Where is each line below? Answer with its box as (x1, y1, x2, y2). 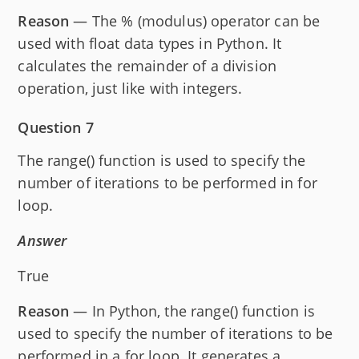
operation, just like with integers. (18, 78, 243, 98)
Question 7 (18, 117, 94, 137)
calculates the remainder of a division (18, 55, 277, 75)
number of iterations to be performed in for (18, 172, 317, 192)
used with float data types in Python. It (18, 33, 282, 53)
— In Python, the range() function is (69, 301, 315, 321)
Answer (18, 230, 67, 250)
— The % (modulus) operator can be (69, 10, 321, 30)
